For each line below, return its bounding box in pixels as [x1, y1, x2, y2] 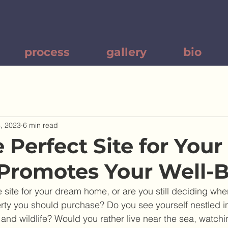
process [24, 45, 70, 59]
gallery [106, 45, 147, 59]
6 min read [23, 120, 58, 130]
